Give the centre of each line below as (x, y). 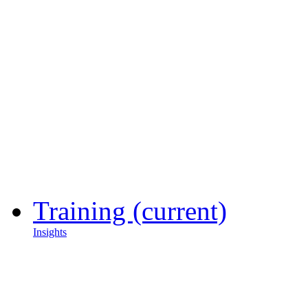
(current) (180, 211)
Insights (50, 232)
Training (83, 211)
